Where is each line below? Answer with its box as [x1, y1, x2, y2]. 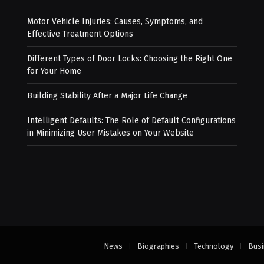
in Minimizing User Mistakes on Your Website [27, 128, 194, 138]
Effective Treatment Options [27, 29, 133, 39]
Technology [194, 242, 233, 251]
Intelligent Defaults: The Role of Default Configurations [27, 115, 236, 126]
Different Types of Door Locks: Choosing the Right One [27, 54, 232, 64]
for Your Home [27, 66, 81, 77]
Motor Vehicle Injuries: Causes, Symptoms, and [27, 16, 203, 27]
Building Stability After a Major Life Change [27, 91, 187, 101]
